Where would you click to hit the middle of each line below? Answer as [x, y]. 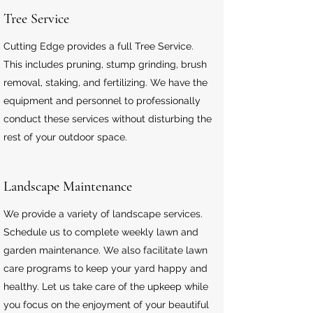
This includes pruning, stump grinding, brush [105, 64]
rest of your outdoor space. [65, 137]
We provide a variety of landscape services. [103, 214]
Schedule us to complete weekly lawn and [101, 232]
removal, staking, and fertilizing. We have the [105, 82]
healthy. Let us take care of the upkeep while [106, 286]
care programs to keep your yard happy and [105, 268]
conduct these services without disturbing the [108, 119]
